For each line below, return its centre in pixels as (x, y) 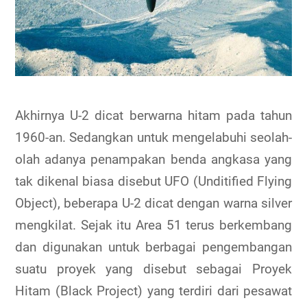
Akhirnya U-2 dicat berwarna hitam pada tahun (153, 116)
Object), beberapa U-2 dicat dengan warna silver (153, 204)
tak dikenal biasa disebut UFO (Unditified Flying (153, 182)
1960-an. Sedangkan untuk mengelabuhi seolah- (153, 138)
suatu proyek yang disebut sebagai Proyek (153, 269)
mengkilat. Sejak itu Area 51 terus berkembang (153, 225)
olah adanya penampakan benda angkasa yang (153, 160)
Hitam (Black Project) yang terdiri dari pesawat (153, 291)
